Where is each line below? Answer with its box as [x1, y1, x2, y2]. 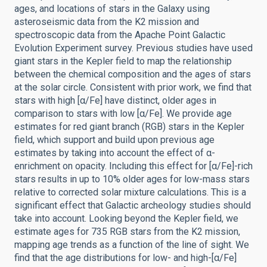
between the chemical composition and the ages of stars [14, 69, 251, 80]
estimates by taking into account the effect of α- [14, 147, 215, 159]
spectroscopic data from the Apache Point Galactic [14, 29, 225, 41]
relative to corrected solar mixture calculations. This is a [14, 187, 246, 198]
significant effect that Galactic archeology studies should [14, 200, 251, 211]
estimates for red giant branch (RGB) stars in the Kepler [14, 121, 244, 132]
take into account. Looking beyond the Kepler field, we [14, 213, 238, 224]
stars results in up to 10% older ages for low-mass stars [14, 173, 250, 185]
